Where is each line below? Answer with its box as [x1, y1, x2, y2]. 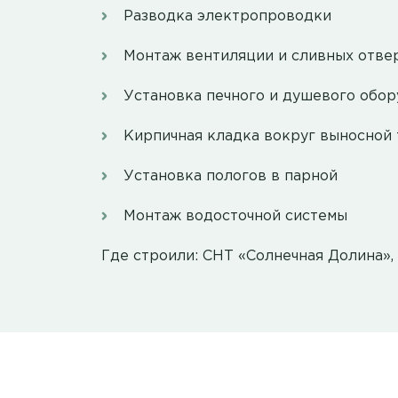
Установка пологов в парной [123, 170, 338, 184]
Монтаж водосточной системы [123, 210, 347, 224]
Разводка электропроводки [123, 10, 331, 24]
